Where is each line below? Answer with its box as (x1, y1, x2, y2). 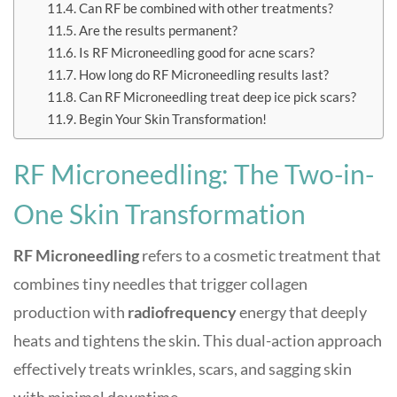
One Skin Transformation (13, 198, 306, 230)
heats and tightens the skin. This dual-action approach (13, 331, 382, 350)
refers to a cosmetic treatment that (139, 245, 381, 265)
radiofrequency (125, 302, 239, 322)
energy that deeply (239, 302, 367, 322)
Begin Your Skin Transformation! (79, 111, 270, 127)
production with (13, 302, 125, 322)
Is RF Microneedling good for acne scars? (79, 44, 315, 60)
